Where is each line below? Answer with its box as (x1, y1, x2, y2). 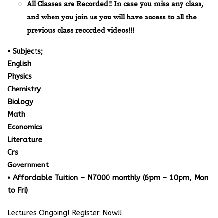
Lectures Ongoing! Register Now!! (7, 208, 122, 217)
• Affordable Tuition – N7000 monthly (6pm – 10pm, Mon (7, 173, 208, 182)
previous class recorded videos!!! (27, 25, 134, 35)
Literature (7, 135, 42, 144)
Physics (7, 72, 32, 81)
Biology (7, 97, 33, 106)
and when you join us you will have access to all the (27, 12, 197, 22)
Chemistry (7, 84, 41, 93)
